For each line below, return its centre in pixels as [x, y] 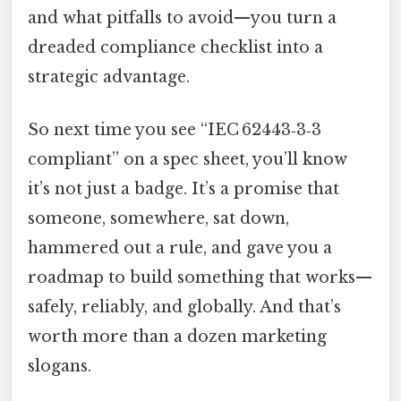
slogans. [60, 367]
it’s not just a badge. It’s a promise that [183, 189]
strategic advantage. [109, 77]
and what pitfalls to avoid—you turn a [182, 17]
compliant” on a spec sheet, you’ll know [188, 160]
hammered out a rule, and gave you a [180, 248]
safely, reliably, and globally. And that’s [184, 307]
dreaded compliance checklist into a [175, 47]
